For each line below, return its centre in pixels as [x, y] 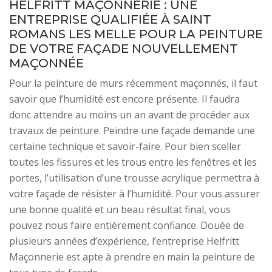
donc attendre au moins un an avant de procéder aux [129, 115]
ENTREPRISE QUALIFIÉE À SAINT [110, 19]
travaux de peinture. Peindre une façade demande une [132, 131]
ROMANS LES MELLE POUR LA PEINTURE [136, 34]
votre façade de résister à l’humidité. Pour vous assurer [134, 194]
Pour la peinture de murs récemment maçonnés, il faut [133, 83]
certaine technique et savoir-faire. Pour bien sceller [125, 146]
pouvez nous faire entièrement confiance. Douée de [127, 225]
